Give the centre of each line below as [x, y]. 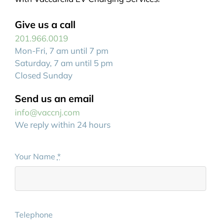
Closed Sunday [43, 75]
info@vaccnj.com [47, 112]
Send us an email [54, 99]
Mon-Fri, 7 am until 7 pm [61, 51]
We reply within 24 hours [62, 125]
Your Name [36, 157]
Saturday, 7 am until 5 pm [64, 63]
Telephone [34, 215]
